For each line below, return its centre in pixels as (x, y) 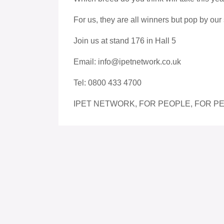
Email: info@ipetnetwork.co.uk (128, 62)
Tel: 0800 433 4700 (107, 83)
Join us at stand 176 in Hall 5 (126, 41)
